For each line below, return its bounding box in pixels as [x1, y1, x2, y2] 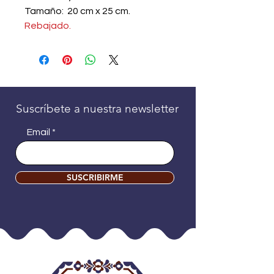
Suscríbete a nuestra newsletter [16, 102, 179, 116]
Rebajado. [24, 21, 71, 31]
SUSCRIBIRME [66, 172, 124, 183]
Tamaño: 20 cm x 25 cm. [24, 6, 130, 16]
